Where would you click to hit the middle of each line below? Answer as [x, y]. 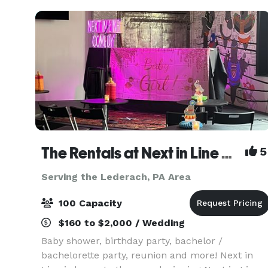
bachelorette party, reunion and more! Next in [147, 255]
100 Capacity [89, 203]
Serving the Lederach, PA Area [116, 177]
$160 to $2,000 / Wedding [120, 223]
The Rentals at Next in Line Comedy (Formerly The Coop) [227, 153]
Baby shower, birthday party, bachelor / [132, 241]
